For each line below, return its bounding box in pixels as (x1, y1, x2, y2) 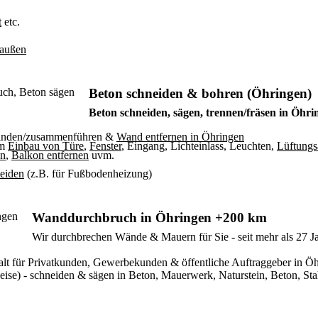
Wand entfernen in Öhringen (116, 131, 244, 143)
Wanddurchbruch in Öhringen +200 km (32, 210, 267, 225)
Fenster (89, 140, 121, 152)
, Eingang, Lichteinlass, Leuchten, (121, 140, 277, 152)
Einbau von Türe (8, 140, 84, 152)
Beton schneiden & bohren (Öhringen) (89, 86, 312, 101)
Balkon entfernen (11, 149, 89, 161)
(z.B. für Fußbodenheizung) (24, 168, 152, 180)
